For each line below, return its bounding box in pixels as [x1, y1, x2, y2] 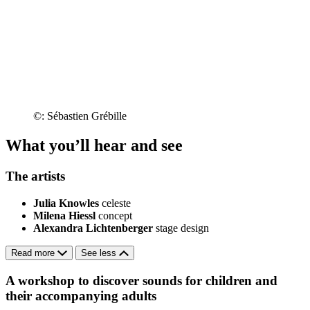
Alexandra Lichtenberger [33, 221, 153, 234]
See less [81, 247, 119, 258]
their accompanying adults [6, 288, 156, 303]
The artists [6, 169, 65, 184]
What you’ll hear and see [6, 136, 183, 155]
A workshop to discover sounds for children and [6, 273, 277, 288]
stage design [156, 221, 209, 234]
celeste [102, 197, 131, 209]
